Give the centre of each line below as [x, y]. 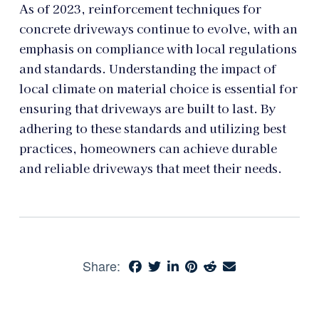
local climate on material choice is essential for [158, 89]
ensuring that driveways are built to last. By [147, 109]
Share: [102, 266]
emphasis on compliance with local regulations [158, 49]
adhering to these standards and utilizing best [152, 129]
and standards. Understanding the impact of [147, 69]
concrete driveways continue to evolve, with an [158, 29]
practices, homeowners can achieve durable [148, 148]
